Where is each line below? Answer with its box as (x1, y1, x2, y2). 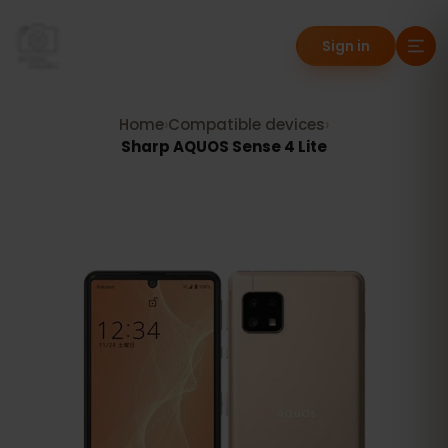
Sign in (322, 36, 370, 56)
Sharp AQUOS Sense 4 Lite (121, 136, 327, 157)
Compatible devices (168, 114, 325, 135)
